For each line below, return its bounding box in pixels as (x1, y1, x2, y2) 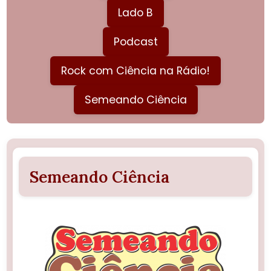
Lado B (118, 5, 153, 20)
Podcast (113, 34, 158, 49)
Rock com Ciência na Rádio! (61, 63, 210, 78)
